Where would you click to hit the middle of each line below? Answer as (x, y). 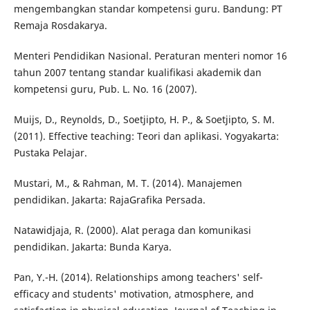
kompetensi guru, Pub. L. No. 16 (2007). (105, 89)
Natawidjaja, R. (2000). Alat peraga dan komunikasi (132, 230)
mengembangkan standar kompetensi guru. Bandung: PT (148, 9)
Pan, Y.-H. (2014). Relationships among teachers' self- (138, 277)
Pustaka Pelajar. (50, 153)
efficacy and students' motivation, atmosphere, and (134, 294)
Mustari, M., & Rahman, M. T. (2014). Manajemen (128, 183)
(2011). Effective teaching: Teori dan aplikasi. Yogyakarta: (146, 136)
